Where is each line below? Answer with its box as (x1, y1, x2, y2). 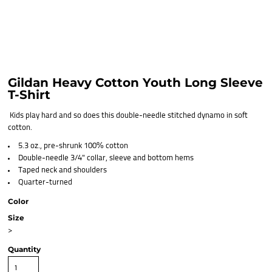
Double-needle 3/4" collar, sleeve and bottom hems (18, 154, 194, 162)
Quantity (8, 245, 41, 254)
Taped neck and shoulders (18, 166, 107, 174)
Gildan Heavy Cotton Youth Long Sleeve (8, 75, 263, 90)
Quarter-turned (18, 178, 72, 186)
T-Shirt (8, 87, 50, 102)
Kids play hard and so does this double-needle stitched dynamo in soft (8, 112, 248, 120)
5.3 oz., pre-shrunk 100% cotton (18, 142, 128, 150)
